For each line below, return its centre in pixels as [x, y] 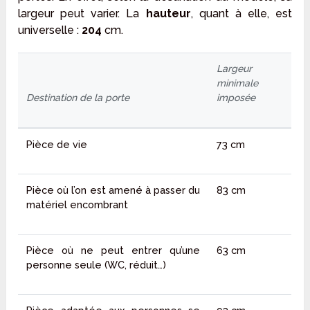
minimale [238, 83]
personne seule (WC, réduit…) [97, 265]
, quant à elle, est [241, 14]
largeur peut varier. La [82, 14]
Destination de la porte [78, 98]
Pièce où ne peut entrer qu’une [113, 250]
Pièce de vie [57, 145]
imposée [236, 98]
